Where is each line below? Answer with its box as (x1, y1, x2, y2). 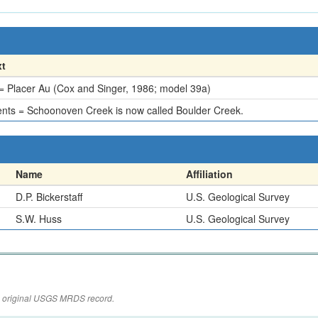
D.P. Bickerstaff (16, 190, 82, 204)
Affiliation (186, 167, 233, 181)
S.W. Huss (16, 212, 62, 226)
